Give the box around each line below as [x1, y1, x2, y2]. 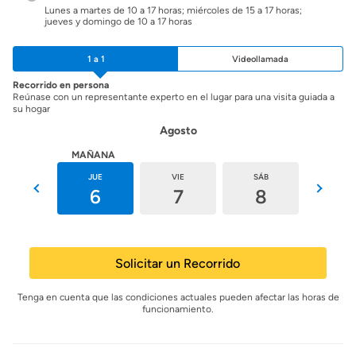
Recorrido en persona [13, 79, 109, 91]
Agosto [159, 124, 197, 137]
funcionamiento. [142, 304, 214, 315]
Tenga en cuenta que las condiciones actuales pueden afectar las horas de [17, 292, 339, 303]
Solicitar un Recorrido [115, 255, 241, 271]
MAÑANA [71, 149, 115, 161]
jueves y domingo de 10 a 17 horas [44, 16, 192, 27]
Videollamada [232, 53, 288, 64]
